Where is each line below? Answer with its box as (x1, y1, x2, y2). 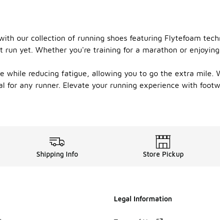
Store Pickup (142, 150, 184, 158)
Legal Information (114, 194, 172, 203)
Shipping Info (36, 150, 78, 158)
